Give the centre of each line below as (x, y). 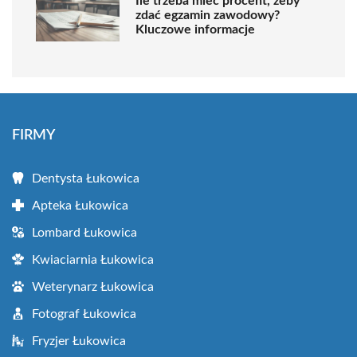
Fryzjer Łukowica (79, 341)
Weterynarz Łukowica (93, 286)
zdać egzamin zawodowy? (208, 16)
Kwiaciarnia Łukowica (93, 259)
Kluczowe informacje (195, 30)
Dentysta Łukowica (86, 178)
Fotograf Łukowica (84, 314)
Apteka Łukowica (80, 205)
